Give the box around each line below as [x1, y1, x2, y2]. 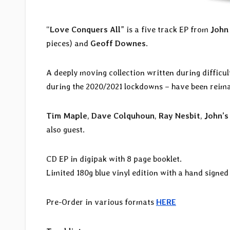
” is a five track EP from [121, 25, 210, 35]
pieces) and [46, 39, 90, 49]
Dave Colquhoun [91, 111, 155, 121]
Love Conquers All [50, 25, 121, 35]
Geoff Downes [90, 39, 146, 49]
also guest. [46, 125, 85, 135]
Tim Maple [46, 111, 87, 121]
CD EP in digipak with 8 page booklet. [46, 154, 184, 164]
